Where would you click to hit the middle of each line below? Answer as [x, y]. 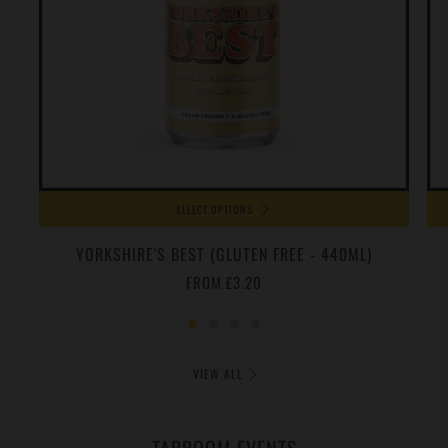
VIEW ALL [217, 373]
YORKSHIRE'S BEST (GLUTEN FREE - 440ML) [224, 254]
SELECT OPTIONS [214, 209]
